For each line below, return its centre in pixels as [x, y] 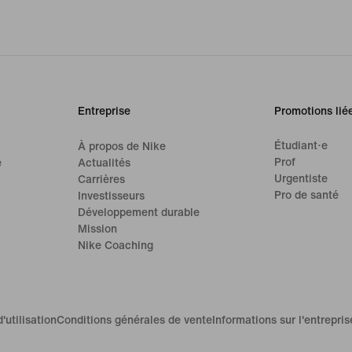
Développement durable [139, 212]
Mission [98, 229]
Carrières [102, 179]
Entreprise [104, 111]
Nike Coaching [116, 245]
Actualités [104, 163]
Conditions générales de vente [134, 320]
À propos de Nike [122, 146]
